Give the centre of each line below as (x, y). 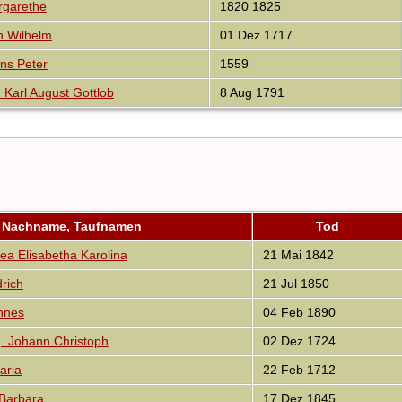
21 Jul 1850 (294, 284)
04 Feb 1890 (297, 313)
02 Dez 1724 (297, 341)
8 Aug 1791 (250, 93)
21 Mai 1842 (296, 255)
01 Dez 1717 (254, 35)
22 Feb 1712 (297, 370)
